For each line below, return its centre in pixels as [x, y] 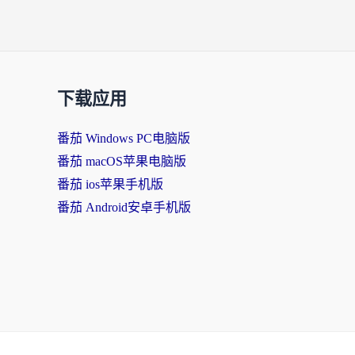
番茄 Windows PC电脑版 [124, 138]
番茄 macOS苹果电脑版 [122, 161]
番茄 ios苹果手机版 [110, 184]
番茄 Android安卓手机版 [124, 207]
